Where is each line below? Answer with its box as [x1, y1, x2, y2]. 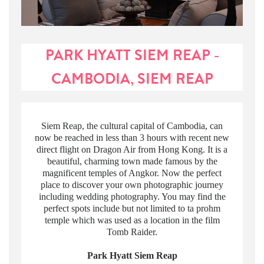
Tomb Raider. [107, 227, 157, 237]
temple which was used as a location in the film [44, 215, 220, 226]
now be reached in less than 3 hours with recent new [35, 133, 229, 143]
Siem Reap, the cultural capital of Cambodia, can [41, 121, 223, 131]
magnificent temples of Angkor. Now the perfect [42, 168, 222, 179]
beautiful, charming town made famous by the [47, 156, 217, 167]
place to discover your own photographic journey [41, 180, 223, 190]
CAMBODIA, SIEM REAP [51, 68, 213, 90]
